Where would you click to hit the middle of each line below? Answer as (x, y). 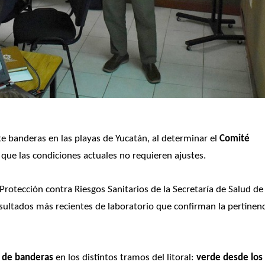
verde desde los (230, 257)
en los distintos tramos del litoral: (125, 257)
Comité (235, 138)
